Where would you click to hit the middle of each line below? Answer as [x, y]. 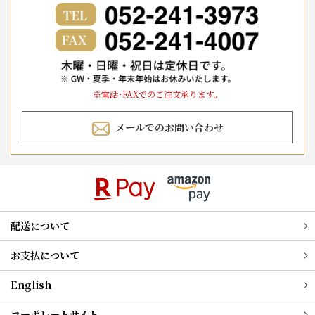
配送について [40, 226]
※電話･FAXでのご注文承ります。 [157, 94]
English [31, 285]
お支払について [45, 256]
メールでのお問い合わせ [169, 127]
